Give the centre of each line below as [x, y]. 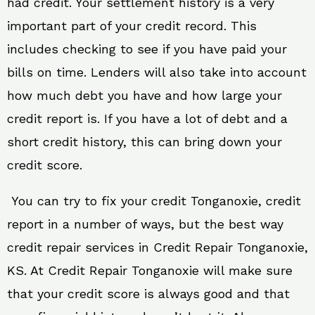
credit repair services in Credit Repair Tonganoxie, [157, 247]
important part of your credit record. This [132, 25]
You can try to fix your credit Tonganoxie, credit [154, 200]
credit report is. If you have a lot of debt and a [147, 118]
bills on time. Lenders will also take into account [157, 72]
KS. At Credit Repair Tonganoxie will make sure [150, 270]
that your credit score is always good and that [148, 293]
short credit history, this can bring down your [144, 141]
